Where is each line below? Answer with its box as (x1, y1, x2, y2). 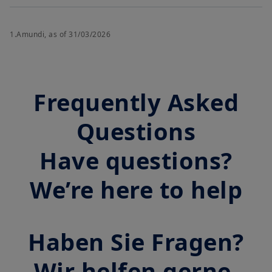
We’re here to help (30, 173, 242, 205)
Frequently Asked (33, 86, 239, 118)
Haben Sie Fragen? (28, 225, 244, 257)
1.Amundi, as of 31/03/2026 (10, 29, 110, 39)
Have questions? (39, 144, 233, 176)
